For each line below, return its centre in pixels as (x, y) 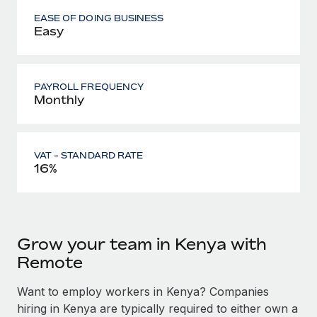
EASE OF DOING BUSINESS (99, 18)
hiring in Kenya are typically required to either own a (157, 308)
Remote (50, 262)
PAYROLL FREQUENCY (89, 86)
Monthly (59, 99)
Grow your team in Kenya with (142, 244)
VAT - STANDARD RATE (88, 155)
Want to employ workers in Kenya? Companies (143, 291)
